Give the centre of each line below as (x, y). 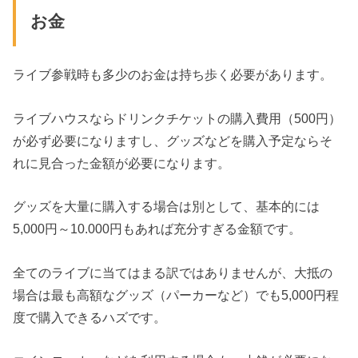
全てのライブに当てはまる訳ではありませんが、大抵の (173, 272)
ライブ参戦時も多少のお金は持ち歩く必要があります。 (173, 75)
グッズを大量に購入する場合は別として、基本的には (167, 207)
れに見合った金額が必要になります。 (122, 163)
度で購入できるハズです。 (90, 317)
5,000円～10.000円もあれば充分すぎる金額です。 (157, 229)
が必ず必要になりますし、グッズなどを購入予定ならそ (173, 140)
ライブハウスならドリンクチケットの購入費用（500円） (177, 118)
